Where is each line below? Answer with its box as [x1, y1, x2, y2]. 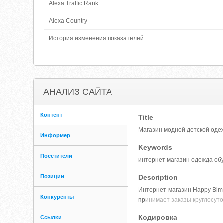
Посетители [40, 153, 73, 159]
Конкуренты [40, 194, 74, 200]
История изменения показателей [49, 35, 144, 42]
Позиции [40, 173, 65, 179]
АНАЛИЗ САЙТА [43, 87, 112, 97]
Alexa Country [49, 17, 88, 24]
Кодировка [138, 213, 178, 221]
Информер [40, 132, 71, 138]
